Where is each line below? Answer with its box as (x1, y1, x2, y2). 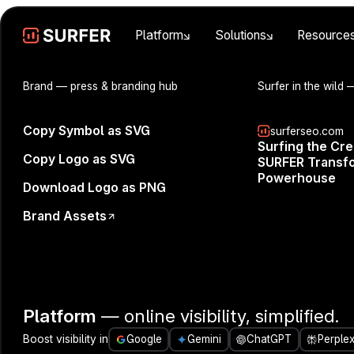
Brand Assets (23, 208, 107, 224)
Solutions (214, 28, 266, 43)
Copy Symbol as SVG (23, 123, 151, 139)
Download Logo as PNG (23, 179, 167, 195)
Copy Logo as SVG (23, 152, 136, 168)
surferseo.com (270, 125, 345, 138)
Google (126, 333, 162, 346)
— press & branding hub (56, 80, 179, 93)
